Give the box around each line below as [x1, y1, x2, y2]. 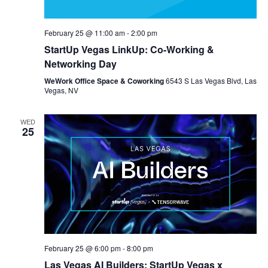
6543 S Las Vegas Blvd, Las [165, 75, 257, 86]
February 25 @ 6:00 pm [44, 242, 121, 253]
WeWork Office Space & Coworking [44, 75, 166, 87]
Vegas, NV [44, 85, 78, 96]
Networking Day [44, 57, 117, 71]
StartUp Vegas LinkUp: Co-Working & [44, 42, 214, 57]
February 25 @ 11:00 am [44, 28, 125, 38]
